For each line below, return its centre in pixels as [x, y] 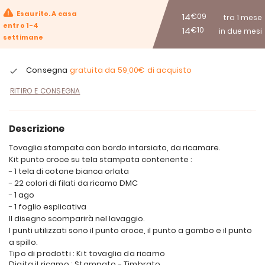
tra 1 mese [243, 17]
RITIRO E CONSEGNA [45, 91]
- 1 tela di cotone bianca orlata [69, 171]
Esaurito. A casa [47, 14]
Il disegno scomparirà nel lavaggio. [77, 219]
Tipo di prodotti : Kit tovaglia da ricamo [87, 253]
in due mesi [240, 31]
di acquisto [169, 70]
